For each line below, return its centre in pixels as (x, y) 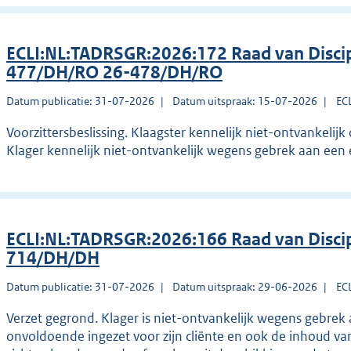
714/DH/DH (53, 259)
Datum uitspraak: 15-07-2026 (245, 101)
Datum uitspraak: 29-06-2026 (245, 287)
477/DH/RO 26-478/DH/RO (114, 73)
